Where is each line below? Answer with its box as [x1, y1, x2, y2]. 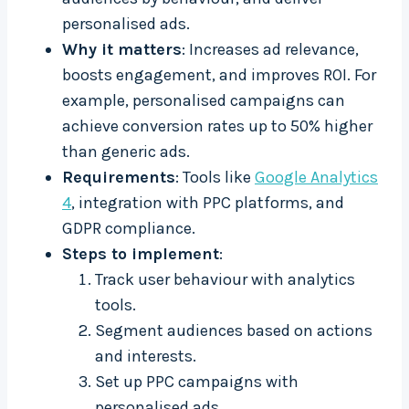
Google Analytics [255, 167, 378, 188]
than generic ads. [62, 142, 190, 163]
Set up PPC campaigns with [95, 372, 299, 393]
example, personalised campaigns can [62, 90, 345, 111]
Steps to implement [62, 244, 219, 265]
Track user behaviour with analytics [95, 269, 355, 290]
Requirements [62, 167, 175, 188]
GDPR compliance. [62, 218, 195, 239]
